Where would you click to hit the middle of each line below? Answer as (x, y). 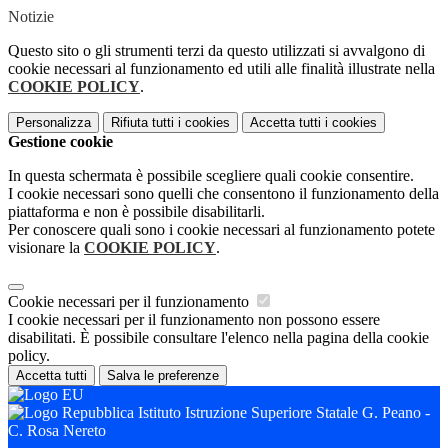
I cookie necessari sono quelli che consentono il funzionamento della (223, 194)
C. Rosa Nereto (57, 431)
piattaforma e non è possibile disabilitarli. (136, 212)
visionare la (46, 248)
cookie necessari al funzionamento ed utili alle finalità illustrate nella (221, 69)
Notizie (31, 17)
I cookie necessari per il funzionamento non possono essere (194, 320)
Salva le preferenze (163, 376)
